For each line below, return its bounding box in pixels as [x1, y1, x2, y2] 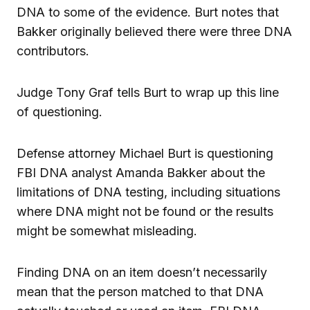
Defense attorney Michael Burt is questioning [17, 145, 273, 161]
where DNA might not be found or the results [17, 203, 273, 219]
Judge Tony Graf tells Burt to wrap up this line [17, 84, 279, 100]
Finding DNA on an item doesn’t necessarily [17, 264, 267, 280]
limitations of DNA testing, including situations [17, 184, 280, 199]
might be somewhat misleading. [17, 223, 197, 238]
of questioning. [17, 104, 102, 119]
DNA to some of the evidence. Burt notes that [17, 4, 279, 19]
